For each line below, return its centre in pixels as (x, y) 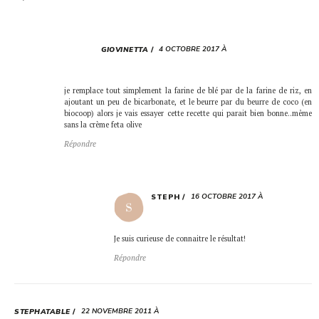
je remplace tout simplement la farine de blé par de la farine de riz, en (188, 90)
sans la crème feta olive (103, 125)
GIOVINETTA (125, 49)
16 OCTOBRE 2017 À (226, 197)
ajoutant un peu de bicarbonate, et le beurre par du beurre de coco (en (188, 102)
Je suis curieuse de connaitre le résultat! (180, 238)
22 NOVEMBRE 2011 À (120, 312)
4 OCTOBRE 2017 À (193, 49)
